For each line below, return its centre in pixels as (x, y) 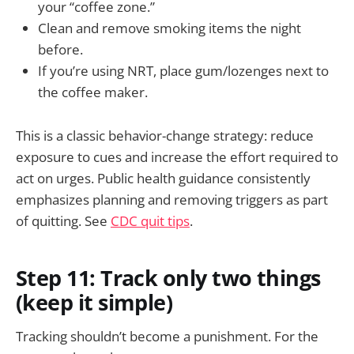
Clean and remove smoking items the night (169, 28)
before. (60, 50)
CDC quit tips (150, 220)
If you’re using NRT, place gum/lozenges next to (183, 71)
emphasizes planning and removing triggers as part (172, 199)
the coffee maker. (93, 92)
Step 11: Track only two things (168, 278)
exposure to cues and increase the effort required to (177, 156)
